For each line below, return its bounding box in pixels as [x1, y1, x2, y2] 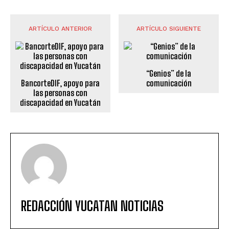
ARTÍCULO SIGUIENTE [136, 25, 201, 32]
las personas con [33, 87, 87, 98]
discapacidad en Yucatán [19, 97, 101, 107]
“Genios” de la [146, 68, 192, 78]
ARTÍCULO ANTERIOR [28, 25, 92, 32]
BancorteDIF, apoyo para [20, 78, 100, 88]
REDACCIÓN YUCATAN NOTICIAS [21, 197, 164, 214]
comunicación [146, 78, 192, 88]
